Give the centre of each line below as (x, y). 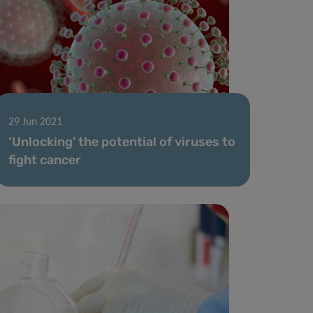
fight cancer (45, 160)
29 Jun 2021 (36, 122)
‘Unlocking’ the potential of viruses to (122, 141)
